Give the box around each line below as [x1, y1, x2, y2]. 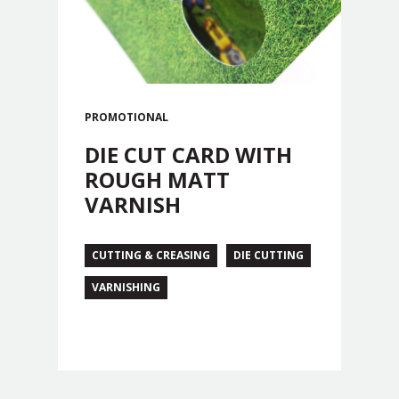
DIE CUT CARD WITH [85, 139, 292, 169]
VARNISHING [92, 279, 160, 295]
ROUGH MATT [85, 164, 230, 194]
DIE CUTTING [233, 247, 304, 263]
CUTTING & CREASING [92, 247, 210, 263]
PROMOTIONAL [85, 109, 168, 125]
